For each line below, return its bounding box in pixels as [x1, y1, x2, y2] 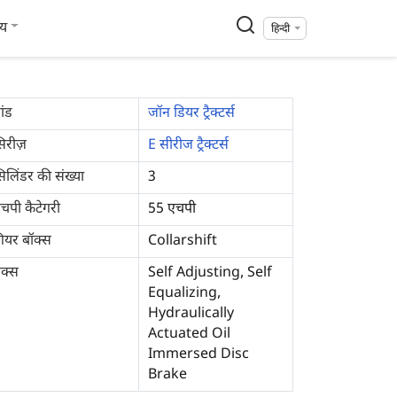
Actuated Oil [148, 325, 230, 344]
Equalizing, [148, 284, 221, 303]
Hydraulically [148, 305, 234, 323]
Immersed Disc [148, 346, 249, 364]
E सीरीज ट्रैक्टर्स [148, 136, 229, 155]
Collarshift [148, 232, 217, 251]
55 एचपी [148, 200, 196, 219]
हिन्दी [270, 22, 290, 36]
